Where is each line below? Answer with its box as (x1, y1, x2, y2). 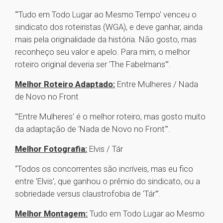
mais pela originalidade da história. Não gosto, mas (15, 34, 197, 45)
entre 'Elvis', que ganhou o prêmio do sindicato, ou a (15, 176, 200, 187)
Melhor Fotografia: (15, 144, 87, 154)
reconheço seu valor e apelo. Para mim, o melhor (15, 47, 190, 57)
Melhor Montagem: (15, 209, 88, 219)
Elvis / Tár (87, 144, 125, 154)
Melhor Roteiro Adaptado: (15, 79, 115, 90)
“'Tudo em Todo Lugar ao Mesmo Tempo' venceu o (15, 9, 197, 20)
